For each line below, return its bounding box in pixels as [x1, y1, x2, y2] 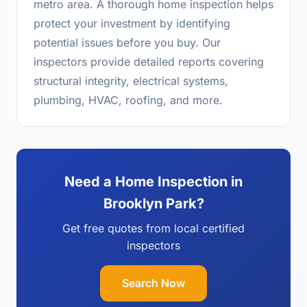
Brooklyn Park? [103, 195, 204, 212]
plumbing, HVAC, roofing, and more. [34, 93, 223, 107]
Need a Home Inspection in [64, 173, 243, 190]
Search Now [122, 276, 185, 290]
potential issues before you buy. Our [34, 36, 221, 49]
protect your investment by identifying [34, 16, 230, 30]
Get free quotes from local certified [62, 221, 245, 235]
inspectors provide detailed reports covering [34, 55, 264, 69]
